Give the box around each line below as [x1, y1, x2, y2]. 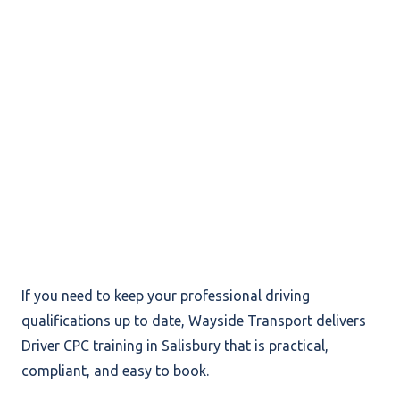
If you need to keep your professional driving [21, 287, 310, 304]
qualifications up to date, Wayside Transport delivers [21, 312, 366, 329]
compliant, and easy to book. [21, 362, 209, 379]
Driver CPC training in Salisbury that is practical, [21, 337, 329, 354]
